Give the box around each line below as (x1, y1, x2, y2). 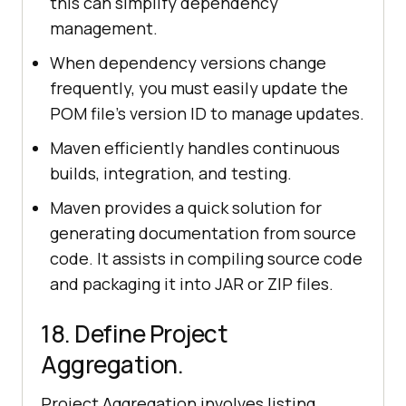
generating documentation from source (50, 221, 356, 244)
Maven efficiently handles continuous (50, 136, 340, 159)
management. (50, 16, 158, 39)
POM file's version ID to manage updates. (50, 101, 364, 124)
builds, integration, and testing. (50, 161, 292, 184)
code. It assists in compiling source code (50, 246, 362, 269)
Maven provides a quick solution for (50, 196, 322, 218)
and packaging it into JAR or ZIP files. (50, 272, 333, 295)
